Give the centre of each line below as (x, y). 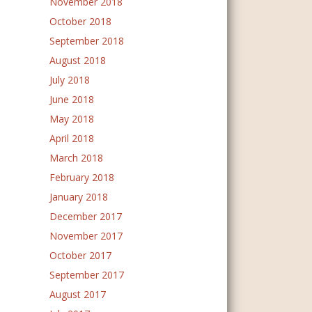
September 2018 (87, 41)
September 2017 (87, 275)
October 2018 (80, 21)
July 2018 (70, 80)
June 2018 (72, 99)
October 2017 (80, 255)
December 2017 (86, 216)
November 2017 (86, 236)
